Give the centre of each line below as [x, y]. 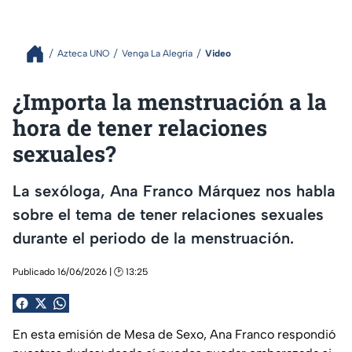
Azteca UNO [83, 54]
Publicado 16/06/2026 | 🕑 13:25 [80, 271]
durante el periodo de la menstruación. [153, 238]
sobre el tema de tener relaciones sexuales [168, 215]
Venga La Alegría [157, 54]
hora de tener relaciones [140, 127]
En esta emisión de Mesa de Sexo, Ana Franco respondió [174, 334]
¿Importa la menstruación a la [170, 101]
